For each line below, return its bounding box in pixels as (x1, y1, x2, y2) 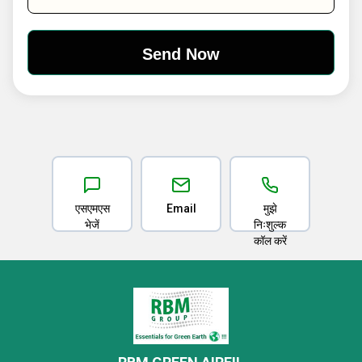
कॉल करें (253, 234, 287, 247)
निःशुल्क (254, 218, 286, 231)
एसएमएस (74, 202, 110, 215)
